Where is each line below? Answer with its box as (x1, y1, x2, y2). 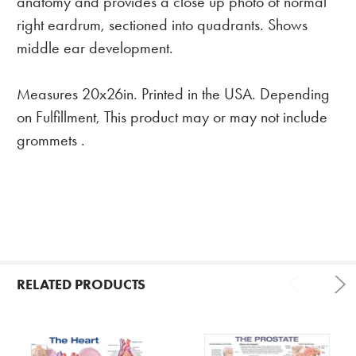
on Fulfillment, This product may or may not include (16, 107, 327, 126)
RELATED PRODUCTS (16, 275, 145, 293)
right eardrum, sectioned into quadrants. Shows (16, 15, 308, 34)
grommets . (16, 130, 85, 149)
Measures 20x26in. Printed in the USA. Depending (16, 84, 330, 103)
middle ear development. (16, 38, 173, 57)
